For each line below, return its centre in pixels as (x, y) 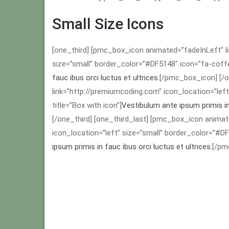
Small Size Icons (108, 24)
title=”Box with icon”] (87, 105)
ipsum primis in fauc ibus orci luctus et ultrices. (132, 147)
